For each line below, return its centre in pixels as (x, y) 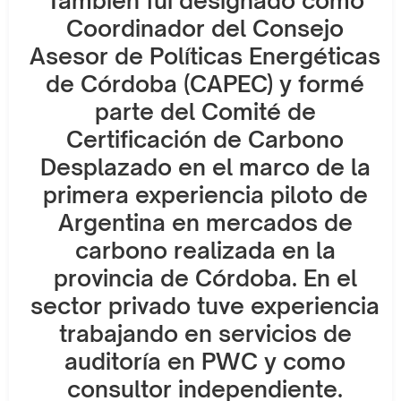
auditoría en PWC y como (205, 361)
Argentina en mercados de (205, 222)
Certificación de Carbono (205, 139)
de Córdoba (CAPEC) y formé (205, 83)
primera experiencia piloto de (205, 194)
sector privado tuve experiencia (205, 305)
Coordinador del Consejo (205, 28)
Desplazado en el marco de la (205, 166)
